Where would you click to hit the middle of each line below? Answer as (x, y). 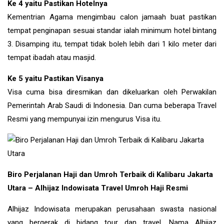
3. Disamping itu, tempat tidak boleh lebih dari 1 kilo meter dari (112, 44)
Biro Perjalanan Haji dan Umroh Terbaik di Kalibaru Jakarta (110, 174)
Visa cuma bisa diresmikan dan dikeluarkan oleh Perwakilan (112, 92)
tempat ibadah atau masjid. (52, 57)
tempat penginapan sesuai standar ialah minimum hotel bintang (112, 30)
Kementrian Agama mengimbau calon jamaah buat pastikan (112, 17)
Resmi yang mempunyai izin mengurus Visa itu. (84, 119)
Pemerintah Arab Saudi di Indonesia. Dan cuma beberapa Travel (112, 105)
